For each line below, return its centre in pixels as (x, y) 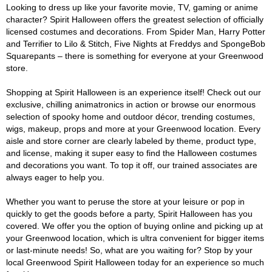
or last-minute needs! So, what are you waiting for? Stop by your (129, 250)
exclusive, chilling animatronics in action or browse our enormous (131, 104)
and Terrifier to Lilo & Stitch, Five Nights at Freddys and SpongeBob (136, 44)
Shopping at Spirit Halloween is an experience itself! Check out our (134, 92)
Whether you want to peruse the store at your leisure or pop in (125, 202)
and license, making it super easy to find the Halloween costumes (131, 153)
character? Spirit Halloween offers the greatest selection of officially (135, 19)
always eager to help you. (55, 177)
